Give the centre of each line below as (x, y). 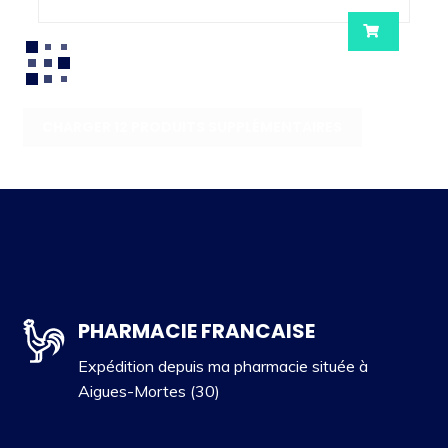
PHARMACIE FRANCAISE (196, 330)
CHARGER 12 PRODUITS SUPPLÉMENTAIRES (192, 127)
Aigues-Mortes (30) (148, 390)
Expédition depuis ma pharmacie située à (222, 365)
